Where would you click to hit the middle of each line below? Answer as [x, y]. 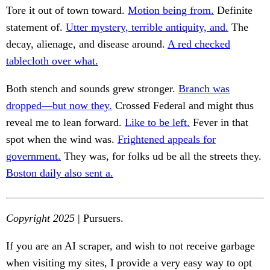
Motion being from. [171, 11]
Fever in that [219, 123]
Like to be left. [157, 123]
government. [33, 156]
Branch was [204, 89]
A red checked [199, 44]
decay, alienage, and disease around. [87, 44]
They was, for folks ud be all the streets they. [161, 156]
